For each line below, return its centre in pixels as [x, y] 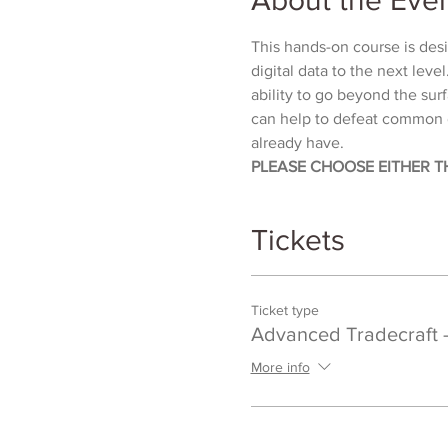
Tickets [297, 239]
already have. [297, 142]
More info [280, 366]
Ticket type [284, 309]
